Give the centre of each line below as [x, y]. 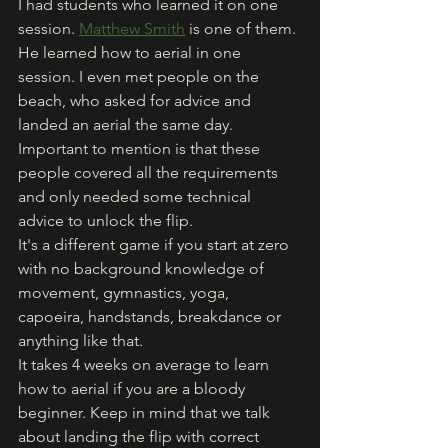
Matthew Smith [132, 29]
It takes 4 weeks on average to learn [145, 365]
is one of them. [242, 29]
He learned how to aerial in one [131, 53]
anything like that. [82, 341]
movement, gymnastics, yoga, [125, 293]
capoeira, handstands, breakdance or [151, 317]
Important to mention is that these [141, 149]
